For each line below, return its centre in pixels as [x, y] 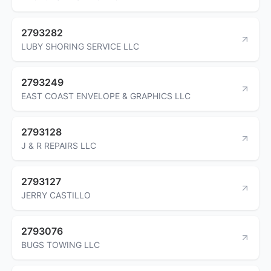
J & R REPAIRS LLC [59, 145]
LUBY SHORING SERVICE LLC [80, 46]
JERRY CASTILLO [56, 195]
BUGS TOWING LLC [60, 244]
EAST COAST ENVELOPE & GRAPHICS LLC [106, 96]
